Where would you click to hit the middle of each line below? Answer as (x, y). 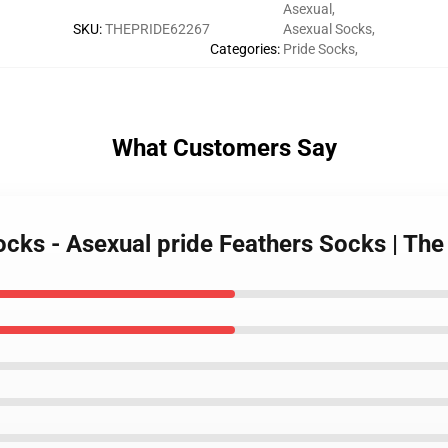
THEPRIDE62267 (157, 29)
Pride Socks (319, 49)
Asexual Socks (327, 29)
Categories (243, 49)
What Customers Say (224, 148)
